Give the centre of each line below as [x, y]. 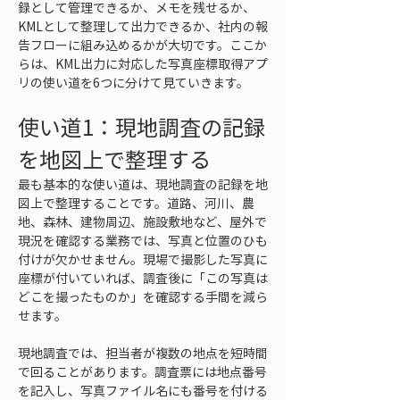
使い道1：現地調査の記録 [142, 127]
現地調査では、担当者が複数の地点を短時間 [143, 353]
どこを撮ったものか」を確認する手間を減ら [143, 296]
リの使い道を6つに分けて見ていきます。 [133, 82]
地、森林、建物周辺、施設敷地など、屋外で [142, 221]
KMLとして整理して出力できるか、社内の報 [143, 26]
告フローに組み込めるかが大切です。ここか [142, 45]
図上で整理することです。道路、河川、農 [136, 203]
